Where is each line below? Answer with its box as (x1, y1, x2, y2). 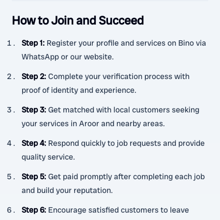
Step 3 (22, 105, 44, 115)
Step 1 (22, 38, 43, 48)
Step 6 (22, 205, 44, 215)
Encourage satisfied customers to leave (48, 205, 189, 215)
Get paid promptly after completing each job (48, 171, 205, 182)
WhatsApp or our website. (22, 52, 114, 62)
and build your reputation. (22, 185, 113, 195)
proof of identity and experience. (22, 85, 137, 95)
